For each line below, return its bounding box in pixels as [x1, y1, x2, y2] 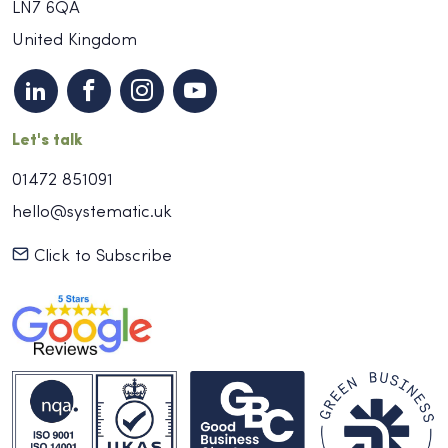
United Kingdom [12, 32, 137, 50]
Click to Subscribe [29, 248, 172, 266]
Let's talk [12, 133, 83, 150]
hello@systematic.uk [12, 204, 172, 222]
